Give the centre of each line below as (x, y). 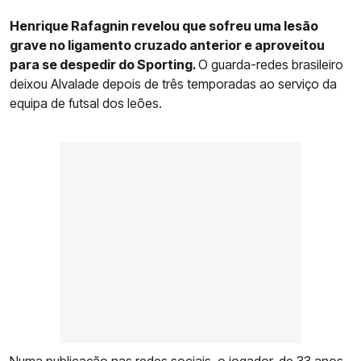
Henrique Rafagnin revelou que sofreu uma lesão (164, 25)
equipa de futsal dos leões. (86, 103)
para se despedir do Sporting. (104, 64)
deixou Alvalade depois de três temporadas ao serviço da (173, 83)
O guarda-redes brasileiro (271, 64)
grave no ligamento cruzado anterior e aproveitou (167, 45)
